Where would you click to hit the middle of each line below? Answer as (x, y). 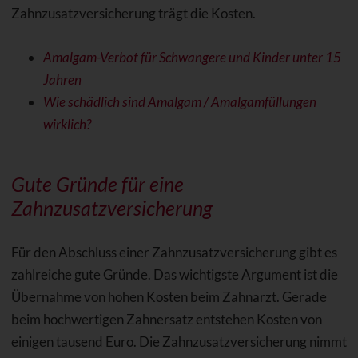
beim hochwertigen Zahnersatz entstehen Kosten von (166, 320)
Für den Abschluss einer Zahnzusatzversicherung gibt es (174, 253)
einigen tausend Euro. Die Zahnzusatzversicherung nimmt (179, 342)
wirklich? (67, 125)
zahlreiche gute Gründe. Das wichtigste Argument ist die (174, 275)
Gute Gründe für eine (97, 184)
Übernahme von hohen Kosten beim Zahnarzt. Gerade (169, 297)
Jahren (62, 80)
